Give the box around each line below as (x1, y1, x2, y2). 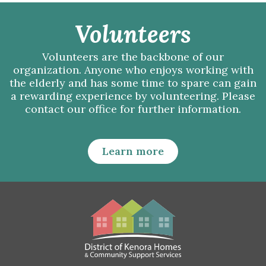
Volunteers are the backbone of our (42, 50, 224, 64)
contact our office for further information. (25, 102, 241, 116)
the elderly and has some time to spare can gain (9, 76, 256, 90)
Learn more (102, 144, 164, 159)
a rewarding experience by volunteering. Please (11, 89, 255, 103)
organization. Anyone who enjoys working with (12, 63, 254, 77)
